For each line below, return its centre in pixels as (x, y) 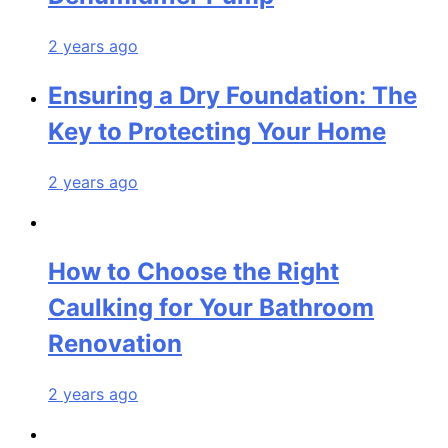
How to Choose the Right (193, 272)
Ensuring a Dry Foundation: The (232, 96)
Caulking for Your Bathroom (211, 308)
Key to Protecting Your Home (217, 132)
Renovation (115, 344)
